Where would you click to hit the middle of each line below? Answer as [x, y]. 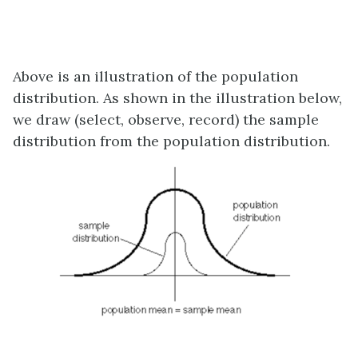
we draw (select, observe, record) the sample [166, 119]
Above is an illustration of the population [155, 76]
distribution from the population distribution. [171, 141]
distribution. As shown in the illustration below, [177, 97]
